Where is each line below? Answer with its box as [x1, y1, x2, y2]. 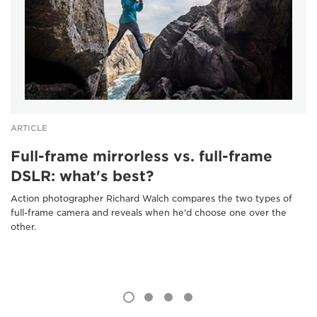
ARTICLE [11, 123, 47, 134]
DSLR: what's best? [11, 168, 154, 185]
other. [11, 221, 36, 233]
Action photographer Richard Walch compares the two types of [11, 193, 292, 204]
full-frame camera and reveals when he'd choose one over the [11, 207, 287, 219]
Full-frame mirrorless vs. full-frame [11, 148, 272, 166]
